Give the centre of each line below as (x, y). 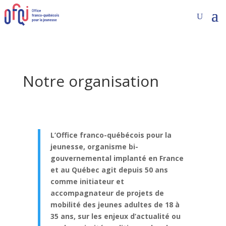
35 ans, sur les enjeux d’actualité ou (115, 216)
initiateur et (102, 181)
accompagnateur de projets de (107, 193)
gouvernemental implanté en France (117, 158)
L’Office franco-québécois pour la (111, 135)
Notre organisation (91, 81)
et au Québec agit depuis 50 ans (109, 169)
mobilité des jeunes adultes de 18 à (115, 204)
